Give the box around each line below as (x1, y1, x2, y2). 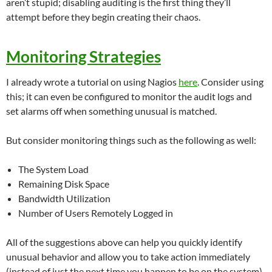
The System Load (18, 163, 89, 175)
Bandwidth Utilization (18, 192, 110, 204)
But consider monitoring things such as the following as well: (6, 134, 256, 146)
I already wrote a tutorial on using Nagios (6, 75, 178, 87)
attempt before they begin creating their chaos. (6, 10, 200, 22)
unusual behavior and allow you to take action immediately (6, 250, 250, 262)
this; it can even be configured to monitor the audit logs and (6, 90, 252, 102)
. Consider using (197, 75, 263, 87)
